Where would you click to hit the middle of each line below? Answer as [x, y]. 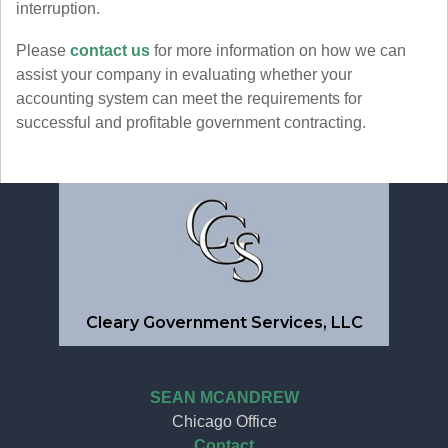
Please [43, 50]
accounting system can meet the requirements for [189, 98]
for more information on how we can [278, 50]
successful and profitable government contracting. [191, 122]
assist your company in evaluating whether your [184, 74]
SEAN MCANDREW [224, 397]
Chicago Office [224, 421]
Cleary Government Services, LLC [224, 322]
